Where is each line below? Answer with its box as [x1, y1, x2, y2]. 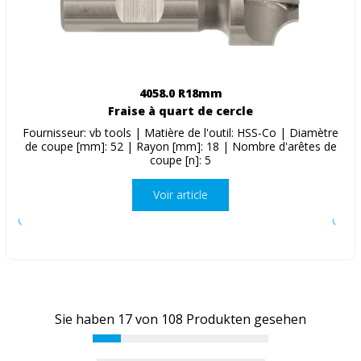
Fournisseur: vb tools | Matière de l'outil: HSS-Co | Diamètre [23, 124, 338, 140]
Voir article [153, 187, 208, 203]
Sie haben [55, 310, 118, 329]
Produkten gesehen [183, 310, 306, 329]
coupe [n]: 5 [150, 151, 211, 168]
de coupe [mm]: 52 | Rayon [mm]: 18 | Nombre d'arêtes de [24, 138, 337, 154]
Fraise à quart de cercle [108, 102, 253, 118]
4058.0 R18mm [139, 85, 222, 101]
